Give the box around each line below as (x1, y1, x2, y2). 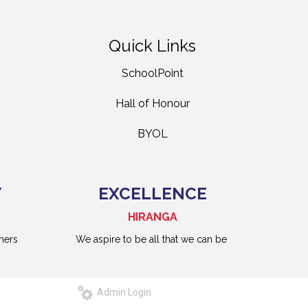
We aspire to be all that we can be (75, 234, 230, 245)
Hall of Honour (115, 97, 190, 111)
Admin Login (92, 287, 151, 298)
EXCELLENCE (98, 184, 207, 204)
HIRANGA (127, 210, 177, 224)
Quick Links (109, 36, 197, 56)
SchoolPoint (121, 67, 184, 80)
